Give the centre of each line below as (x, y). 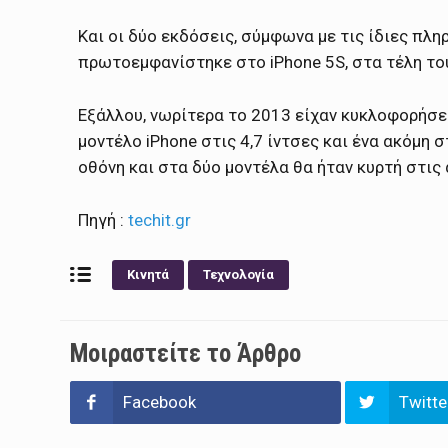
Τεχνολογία (238, 275)
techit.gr (159, 219)
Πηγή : (102, 219)
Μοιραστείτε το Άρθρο (185, 354)
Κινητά (147, 275)
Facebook (160, 402)
